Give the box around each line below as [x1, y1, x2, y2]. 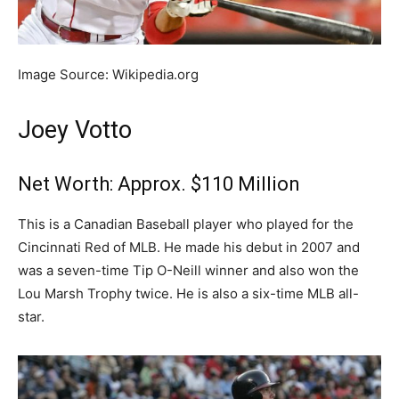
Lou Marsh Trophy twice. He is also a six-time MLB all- [18, 284, 359, 302]
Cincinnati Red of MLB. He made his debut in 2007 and [18, 238, 360, 256]
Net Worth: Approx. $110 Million [18, 172, 300, 195]
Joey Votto [18, 115, 132, 144]
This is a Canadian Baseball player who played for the [18, 215, 354, 232]
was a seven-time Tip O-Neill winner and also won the [18, 261, 359, 279]
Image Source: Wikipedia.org [18, 65, 199, 83]
